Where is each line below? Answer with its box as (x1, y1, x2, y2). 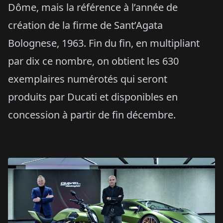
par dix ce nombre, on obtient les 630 (8, 54, 179, 68)
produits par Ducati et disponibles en (8, 90, 178, 104)
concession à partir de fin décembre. (8, 108, 176, 121)
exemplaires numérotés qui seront (8, 72, 167, 86)
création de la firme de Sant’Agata (8, 18, 163, 32)
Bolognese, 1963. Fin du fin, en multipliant (8, 36, 200, 50)
